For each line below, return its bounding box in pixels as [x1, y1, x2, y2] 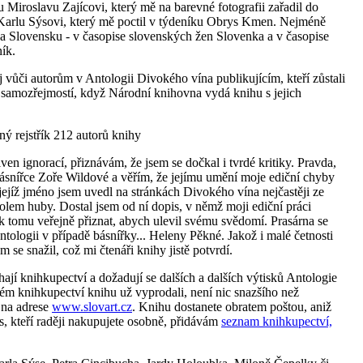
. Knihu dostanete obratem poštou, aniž [132, 299, 331, 314]
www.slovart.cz [52, 299, 132, 314]
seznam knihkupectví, [221, 314, 332, 328]
